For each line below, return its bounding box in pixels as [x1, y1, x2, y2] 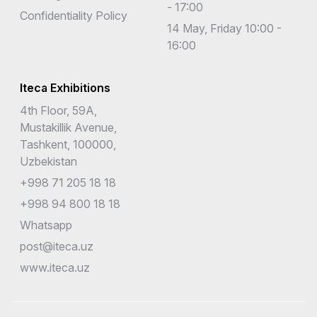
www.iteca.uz [20, 260, 90, 275]
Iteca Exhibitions [20, 80, 110, 95]
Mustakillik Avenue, [20, 120, 117, 134]
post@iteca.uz [20, 238, 93, 253]
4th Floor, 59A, [20, 103, 97, 117]
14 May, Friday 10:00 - [167, 21, 282, 35]
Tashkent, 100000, [20, 137, 116, 151]
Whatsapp [20, 217, 72, 232]
